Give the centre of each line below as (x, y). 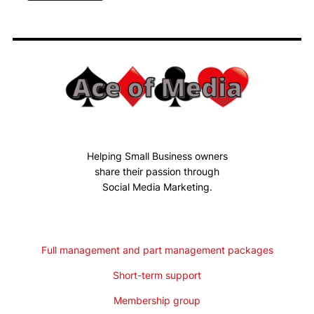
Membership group (157, 301)
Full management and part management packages (157, 250)
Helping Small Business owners (157, 156)
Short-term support (157, 275)
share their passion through (157, 172)
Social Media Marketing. (157, 187)
